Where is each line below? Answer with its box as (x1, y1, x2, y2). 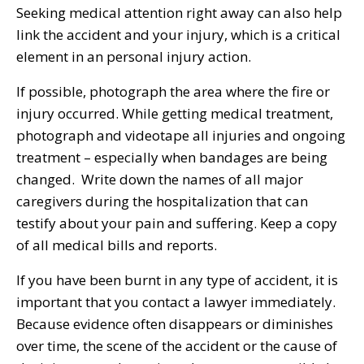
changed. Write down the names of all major (16, 169, 303, 188)
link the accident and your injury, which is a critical (16, 24, 340, 44)
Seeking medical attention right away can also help (16, 2, 342, 22)
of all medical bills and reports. (16, 235, 220, 254)
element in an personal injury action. (16, 46, 251, 66)
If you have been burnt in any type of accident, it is (16, 270, 338, 289)
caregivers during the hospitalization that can (16, 191, 308, 210)
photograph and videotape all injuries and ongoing (16, 125, 345, 145)
